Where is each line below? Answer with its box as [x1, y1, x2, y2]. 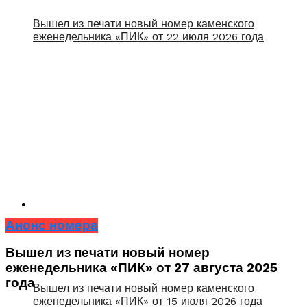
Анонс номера [5, 217, 98, 233]
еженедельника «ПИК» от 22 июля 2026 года [33, 29, 264, 43]
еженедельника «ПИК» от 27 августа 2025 [5, 260, 278, 276]
